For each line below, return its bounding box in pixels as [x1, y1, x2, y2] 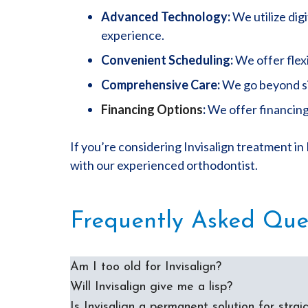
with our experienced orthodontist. [70, 157, 258, 173]
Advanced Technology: [101, 9, 230, 24]
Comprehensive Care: [101, 77, 220, 92]
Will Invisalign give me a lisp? [70, 280, 232, 294]
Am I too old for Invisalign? [70, 261, 221, 274]
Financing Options [101, 102, 203, 117]
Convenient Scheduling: [101, 52, 233, 67]
